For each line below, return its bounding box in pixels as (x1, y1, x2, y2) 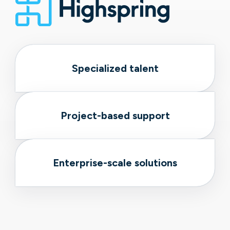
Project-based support (60, 109, 170, 122)
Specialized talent (71, 62, 159, 75)
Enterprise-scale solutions (53, 157, 177, 169)
